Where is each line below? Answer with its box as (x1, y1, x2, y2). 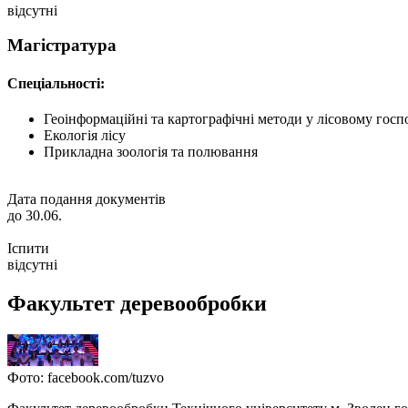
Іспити (7, 240, 49, 256)
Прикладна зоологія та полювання (44, 143, 258, 159)
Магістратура (7, 36, 117, 56)
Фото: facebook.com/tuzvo (7, 370, 164, 386)
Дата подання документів (7, 190, 166, 207)
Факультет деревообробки (7, 291, 267, 315)
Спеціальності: (7, 75, 105, 91)
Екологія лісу (44, 127, 126, 143)
